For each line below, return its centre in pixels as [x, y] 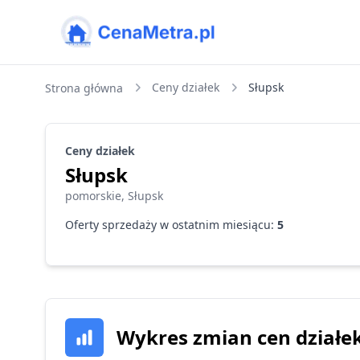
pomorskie [93, 196]
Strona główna [84, 88]
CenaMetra [84, 41]
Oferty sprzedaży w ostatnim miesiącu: [170, 225]
